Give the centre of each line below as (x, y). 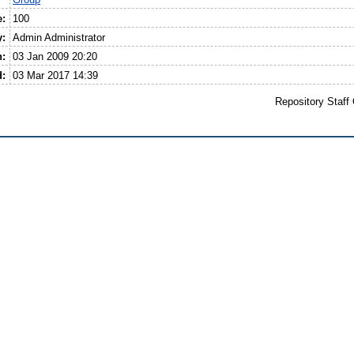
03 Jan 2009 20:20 (55, 56)
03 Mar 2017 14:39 (56, 75)
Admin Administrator (59, 37)
